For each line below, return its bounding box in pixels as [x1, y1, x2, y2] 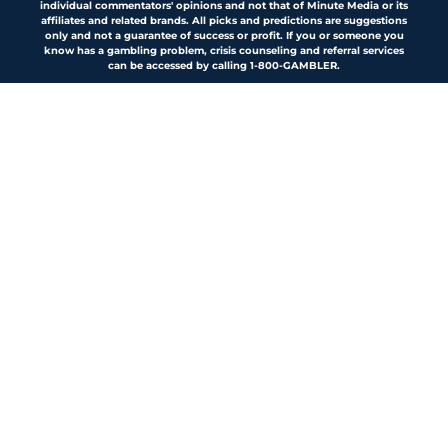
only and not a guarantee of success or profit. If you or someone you [44, 29, 404, 43]
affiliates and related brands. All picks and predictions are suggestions [41, 14, 407, 28]
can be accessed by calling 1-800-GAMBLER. [108, 59, 340, 73]
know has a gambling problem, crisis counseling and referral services [44, 44, 404, 58]
